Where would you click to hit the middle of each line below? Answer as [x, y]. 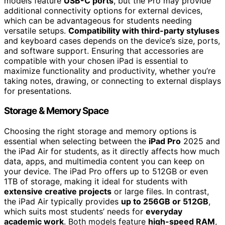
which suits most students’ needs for [75, 211]
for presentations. [38, 91]
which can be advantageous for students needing [98, 20]
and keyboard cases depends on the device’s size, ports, [112, 40]
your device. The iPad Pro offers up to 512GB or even [106, 171]
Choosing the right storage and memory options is [100, 131]
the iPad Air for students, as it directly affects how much [112, 151]
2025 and [200, 141]
